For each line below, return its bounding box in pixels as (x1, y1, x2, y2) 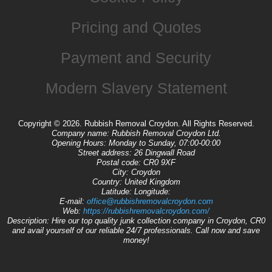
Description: (7, 216, 52, 225)
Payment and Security (61, 49, 211, 66)
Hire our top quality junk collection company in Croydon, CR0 (51, 216, 265, 225)
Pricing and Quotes (70, 18, 202, 36)
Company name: (51, 128, 112, 138)
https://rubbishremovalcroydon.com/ (83, 206, 209, 216)
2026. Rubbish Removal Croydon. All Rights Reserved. (62, 118, 254, 128)
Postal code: (97, 157, 143, 167)
